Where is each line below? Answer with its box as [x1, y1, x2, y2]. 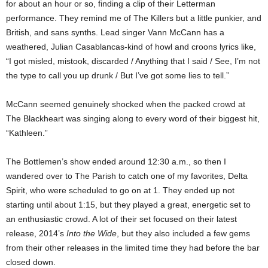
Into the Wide [66, 229, 117, 238]
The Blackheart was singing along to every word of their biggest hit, [6, 114, 260, 123]
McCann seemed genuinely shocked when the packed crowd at [6, 99, 245, 109]
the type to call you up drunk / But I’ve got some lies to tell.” [6, 71, 229, 80]
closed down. [6, 257, 56, 267]
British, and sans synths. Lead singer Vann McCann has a [6, 28, 224, 37]
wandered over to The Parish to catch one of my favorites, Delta [6, 171, 248, 181]
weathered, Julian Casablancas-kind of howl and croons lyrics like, [6, 42, 256, 51]
